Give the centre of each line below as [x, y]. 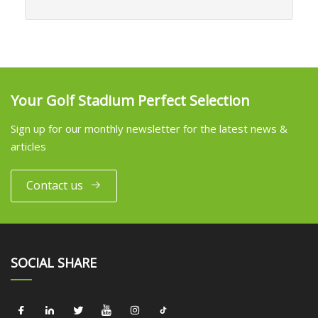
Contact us [55, 186]
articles [28, 146]
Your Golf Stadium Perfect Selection [130, 100]
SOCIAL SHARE [54, 262]
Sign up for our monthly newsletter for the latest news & [149, 128]
